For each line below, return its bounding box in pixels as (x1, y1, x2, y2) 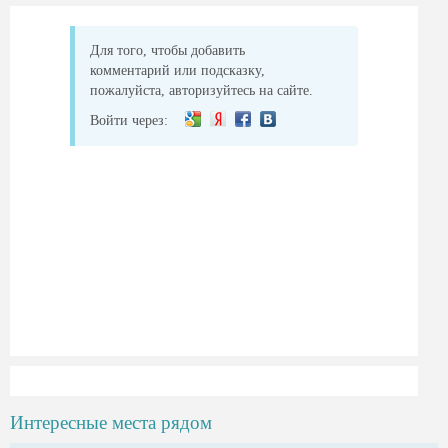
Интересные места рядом (10, 412, 212, 433)
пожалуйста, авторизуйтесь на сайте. (90, 83, 313, 98)
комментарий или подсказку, (90, 63, 265, 78)
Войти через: (90, 113, 168, 128)
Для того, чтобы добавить (90, 43, 245, 58)
